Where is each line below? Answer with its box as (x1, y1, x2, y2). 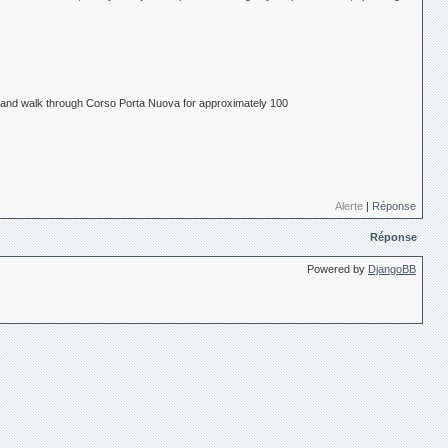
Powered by (307, 263, 368, 276)
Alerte (335, 200, 363, 213)
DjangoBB (368, 263, 416, 276)
